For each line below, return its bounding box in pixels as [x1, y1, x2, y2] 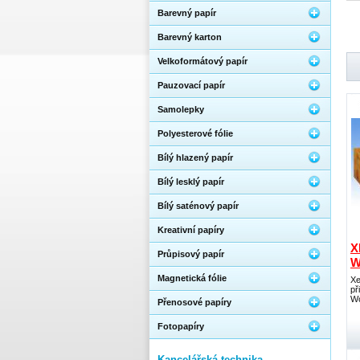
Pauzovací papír [157, 80, 225, 90]
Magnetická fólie [157, 273, 227, 283]
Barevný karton [157, 32, 222, 42]
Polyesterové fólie [157, 129, 233, 138]
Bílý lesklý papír [157, 177, 224, 186]
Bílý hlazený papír [157, 153, 233, 162]
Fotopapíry [157, 321, 204, 331]
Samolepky [157, 104, 204, 114]
